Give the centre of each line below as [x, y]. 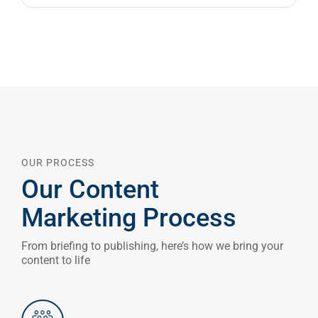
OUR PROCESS [58, 162]
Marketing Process [129, 218]
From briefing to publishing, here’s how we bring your [152, 246]
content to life [56, 260]
